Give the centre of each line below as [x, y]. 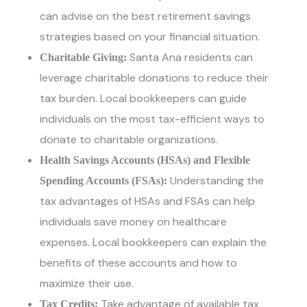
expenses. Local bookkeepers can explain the [153, 243]
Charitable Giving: [85, 58]
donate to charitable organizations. [129, 140]
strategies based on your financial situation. [150, 37]
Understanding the [216, 181]
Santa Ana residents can [192, 58]
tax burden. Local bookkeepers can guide [144, 99]
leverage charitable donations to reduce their [155, 78]
